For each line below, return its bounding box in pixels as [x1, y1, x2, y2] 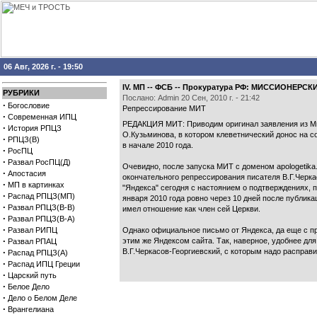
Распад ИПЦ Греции [8, 260, 80, 268]
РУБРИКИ [3, 88, 40, 97]
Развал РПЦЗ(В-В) [8, 203, 75, 212]
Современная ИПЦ [8, 113, 76, 121]
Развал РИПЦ [8, 226, 57, 234]
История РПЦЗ [8, 124, 62, 132]
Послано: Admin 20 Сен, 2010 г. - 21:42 [122, 93, 260, 102]
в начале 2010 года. [122, 141, 193, 149]
